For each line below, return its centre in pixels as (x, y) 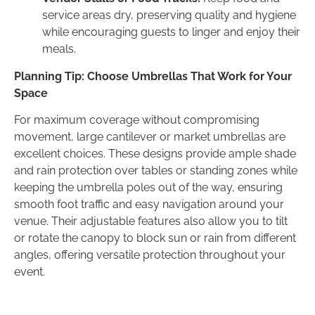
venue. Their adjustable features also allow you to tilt (151, 221)
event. (30, 272)
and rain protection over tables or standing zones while (156, 171)
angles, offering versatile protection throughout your (150, 255)
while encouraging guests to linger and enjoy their (171, 32)
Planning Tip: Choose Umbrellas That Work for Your (153, 76)
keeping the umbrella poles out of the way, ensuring (148, 188)
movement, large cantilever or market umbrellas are (150, 137)
